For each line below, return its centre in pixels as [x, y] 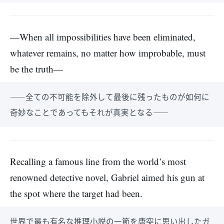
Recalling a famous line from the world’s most [98, 161]
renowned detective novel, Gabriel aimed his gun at [107, 177]
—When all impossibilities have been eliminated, [103, 37]
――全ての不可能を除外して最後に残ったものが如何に [110, 96]
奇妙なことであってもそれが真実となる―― [89, 112]
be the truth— [36, 69]
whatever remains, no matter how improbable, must [108, 53]
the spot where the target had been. [76, 193]
